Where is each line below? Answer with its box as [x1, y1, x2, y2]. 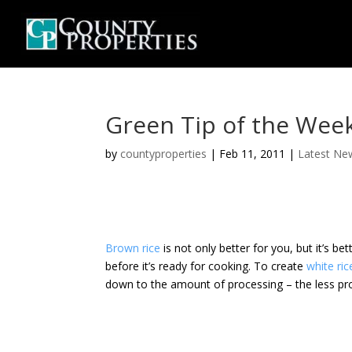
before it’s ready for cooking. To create [105, 258, 304, 273]
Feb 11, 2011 [219, 146, 286, 161]
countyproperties [120, 146, 207, 161]
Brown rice [105, 240, 161, 255]
